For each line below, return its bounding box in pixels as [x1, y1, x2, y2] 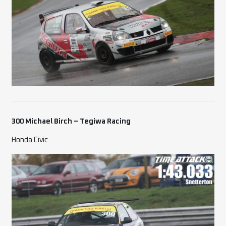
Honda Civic [12, 136, 48, 144]
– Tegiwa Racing [74, 118, 131, 125]
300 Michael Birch [12, 118, 73, 125]
